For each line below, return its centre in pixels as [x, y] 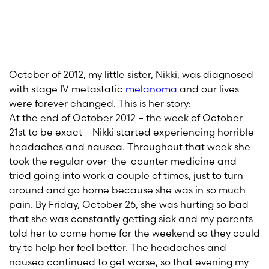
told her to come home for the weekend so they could [134, 233]
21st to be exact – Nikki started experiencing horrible [131, 132]
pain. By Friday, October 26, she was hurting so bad [129, 204]
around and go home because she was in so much [127, 190]
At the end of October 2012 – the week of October [126, 118]
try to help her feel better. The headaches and [118, 247]
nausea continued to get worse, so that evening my [129, 262]
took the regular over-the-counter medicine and [123, 161]
